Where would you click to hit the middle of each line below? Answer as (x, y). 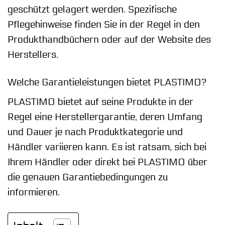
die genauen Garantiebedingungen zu (88, 178)
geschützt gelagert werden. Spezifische (92, 9)
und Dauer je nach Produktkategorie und (95, 132)
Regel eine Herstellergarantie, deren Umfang (105, 117)
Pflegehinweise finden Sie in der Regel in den (104, 24)
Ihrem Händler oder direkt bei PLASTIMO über (107, 162)
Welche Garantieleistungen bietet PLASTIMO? (107, 82)
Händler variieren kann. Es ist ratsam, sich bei (107, 147)
